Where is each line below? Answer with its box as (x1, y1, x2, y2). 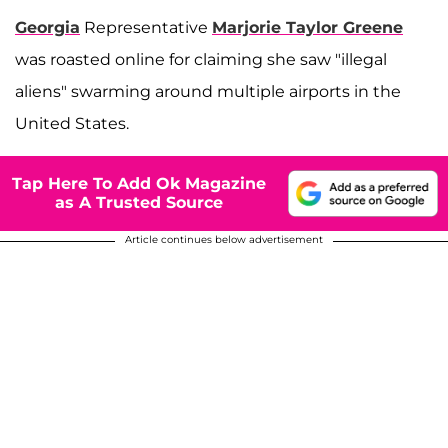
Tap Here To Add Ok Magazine (12, 174, 266, 194)
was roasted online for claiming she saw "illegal (15, 49, 387, 69)
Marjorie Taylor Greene (212, 17, 403, 37)
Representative (80, 17, 212, 37)
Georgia (15, 17, 80, 37)
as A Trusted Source (55, 193, 223, 213)
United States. (15, 113, 129, 133)
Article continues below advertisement (125, 232, 323, 246)
